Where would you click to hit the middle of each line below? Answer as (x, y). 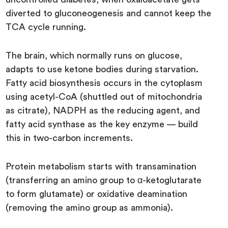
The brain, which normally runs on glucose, (94, 56)
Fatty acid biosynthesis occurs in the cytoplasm (104, 83)
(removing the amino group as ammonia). (91, 208)
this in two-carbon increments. (71, 138)
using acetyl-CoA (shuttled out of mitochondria (104, 97)
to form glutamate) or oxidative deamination (97, 194)
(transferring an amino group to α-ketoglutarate (104, 180)
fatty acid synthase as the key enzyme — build (102, 124)
